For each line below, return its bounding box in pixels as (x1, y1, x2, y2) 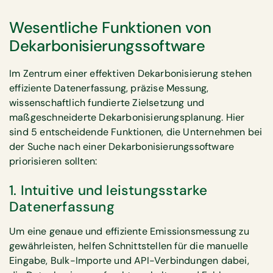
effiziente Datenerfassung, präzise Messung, (9, 81, 209, 94)
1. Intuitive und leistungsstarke (9, 182, 208, 200)
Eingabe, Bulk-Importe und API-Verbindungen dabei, (9, 254, 249, 268)
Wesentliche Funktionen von (9, 17, 211, 38)
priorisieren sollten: (9, 154, 97, 168)
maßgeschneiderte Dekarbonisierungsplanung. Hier (9, 110, 245, 124)
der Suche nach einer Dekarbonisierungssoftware (9, 140, 235, 153)
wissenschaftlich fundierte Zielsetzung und (9, 96, 205, 109)
